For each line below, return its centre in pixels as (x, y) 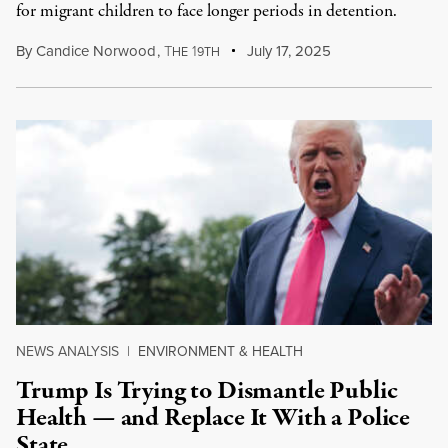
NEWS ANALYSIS (67, 351)
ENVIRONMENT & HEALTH (220, 351)
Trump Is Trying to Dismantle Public (207, 391)
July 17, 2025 (287, 51)
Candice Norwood (96, 51)
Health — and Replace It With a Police (213, 418)
